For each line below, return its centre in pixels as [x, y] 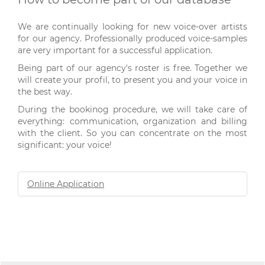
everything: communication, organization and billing [132, 121]
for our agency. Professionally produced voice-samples [132, 38]
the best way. [46, 92]
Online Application [66, 184]
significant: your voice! [66, 145]
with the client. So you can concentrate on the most [132, 133]
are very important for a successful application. [116, 50]
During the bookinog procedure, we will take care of [132, 109]
